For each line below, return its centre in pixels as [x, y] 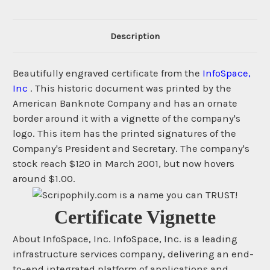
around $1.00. [44, 179]
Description [135, 36]
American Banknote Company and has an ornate [125, 104]
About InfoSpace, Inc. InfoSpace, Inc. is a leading [125, 239]
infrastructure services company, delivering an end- [133, 254]
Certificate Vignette [135, 217]
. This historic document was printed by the [131, 89]
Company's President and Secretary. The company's [131, 149]
